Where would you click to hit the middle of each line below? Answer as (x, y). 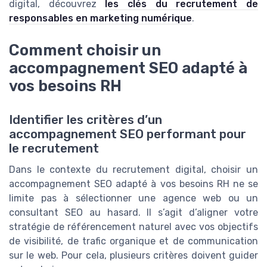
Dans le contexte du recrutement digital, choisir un (133, 169)
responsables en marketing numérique (100, 18)
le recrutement (54, 148)
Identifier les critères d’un (86, 119)
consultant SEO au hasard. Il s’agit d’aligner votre (133, 212)
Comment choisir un (85, 50)
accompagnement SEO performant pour (128, 134)
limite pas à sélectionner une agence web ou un (133, 198)
